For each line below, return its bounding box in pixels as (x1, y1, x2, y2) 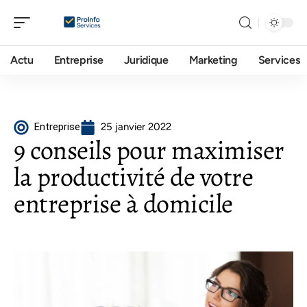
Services (258, 53, 300, 66)
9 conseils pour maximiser (14, 132, 284, 168)
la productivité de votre (14, 159, 253, 195)
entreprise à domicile (14, 186, 233, 221)
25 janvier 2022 (101, 121, 171, 133)
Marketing (188, 53, 238, 66)
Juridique (123, 53, 169, 66)
